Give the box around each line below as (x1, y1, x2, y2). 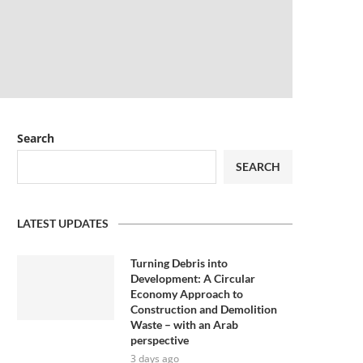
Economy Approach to (130, 287, 243, 301)
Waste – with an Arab (130, 318, 238, 331)
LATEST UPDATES (17, 216, 109, 230)
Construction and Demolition (130, 302, 277, 316)
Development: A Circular (130, 271, 255, 285)
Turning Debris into (130, 256, 228, 270)
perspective (130, 333, 189, 347)
